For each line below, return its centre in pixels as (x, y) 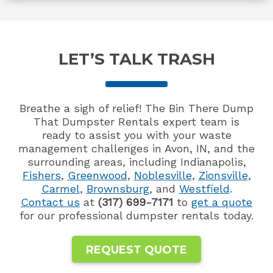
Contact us (50, 202)
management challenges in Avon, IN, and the (136, 148)
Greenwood (97, 175)
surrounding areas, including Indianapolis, (136, 161)
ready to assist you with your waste (136, 135)
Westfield (204, 188)
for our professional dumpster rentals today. (136, 215)
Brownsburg (118, 188)
